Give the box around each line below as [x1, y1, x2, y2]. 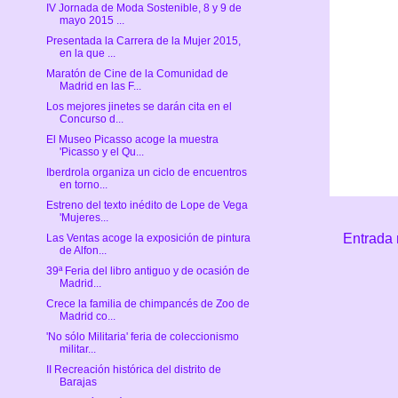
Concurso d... [59, 113, 123, 126]
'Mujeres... [59, 211, 108, 225]
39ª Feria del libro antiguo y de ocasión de [45, 265, 250, 278]
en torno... [59, 179, 107, 192]
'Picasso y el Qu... [59, 146, 144, 159]
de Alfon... [59, 244, 107, 258]
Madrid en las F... [59, 80, 141, 93]
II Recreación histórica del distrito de [45, 363, 221, 377]
